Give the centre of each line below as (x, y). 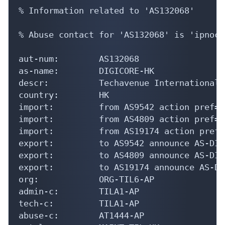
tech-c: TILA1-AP (79, 203)
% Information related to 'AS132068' (106, 10)
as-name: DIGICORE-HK (86, 71)
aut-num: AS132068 (79, 59)
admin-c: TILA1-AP (79, 191)
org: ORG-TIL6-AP (86, 179)
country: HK (64, 95)
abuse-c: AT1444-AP (81, 215)
